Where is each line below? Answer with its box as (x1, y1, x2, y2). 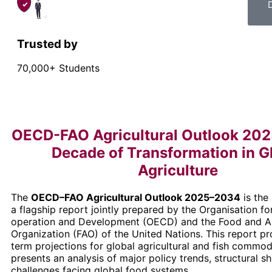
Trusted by (17, 36, 78, 51)
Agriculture (138, 161, 218, 180)
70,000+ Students (17, 62, 100, 75)
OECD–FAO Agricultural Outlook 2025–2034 (31, 191, 240, 204)
